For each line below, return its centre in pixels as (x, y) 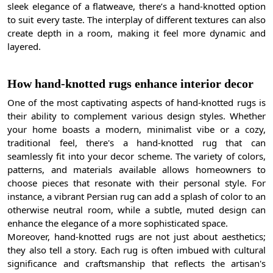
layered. (24, 47)
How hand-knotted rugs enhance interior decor (130, 84)
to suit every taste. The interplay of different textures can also (136, 20)
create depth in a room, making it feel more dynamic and (136, 33)
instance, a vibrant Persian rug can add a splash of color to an (136, 197)
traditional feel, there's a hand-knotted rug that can (136, 143)
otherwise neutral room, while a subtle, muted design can (136, 210)
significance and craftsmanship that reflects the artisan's (136, 264)
